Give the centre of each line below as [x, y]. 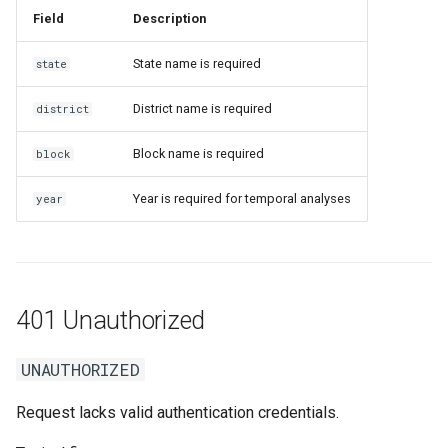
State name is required [197, 63]
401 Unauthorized [110, 320]
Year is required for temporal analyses [242, 198]
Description [169, 18]
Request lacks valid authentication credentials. [177, 412]
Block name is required [198, 153]
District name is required [202, 108]
